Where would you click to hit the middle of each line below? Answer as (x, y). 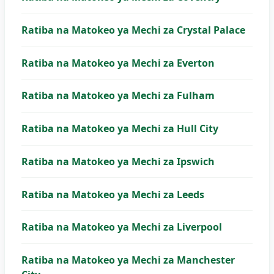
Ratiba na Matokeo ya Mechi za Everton (118, 63)
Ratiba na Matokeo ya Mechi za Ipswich (118, 161)
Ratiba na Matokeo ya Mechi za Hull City (120, 129)
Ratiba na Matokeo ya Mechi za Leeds (113, 194)
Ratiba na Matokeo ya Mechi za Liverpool (121, 227)
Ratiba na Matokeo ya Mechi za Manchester (128, 260)
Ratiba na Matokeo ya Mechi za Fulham (118, 96)
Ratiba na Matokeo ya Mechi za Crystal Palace (133, 30)
